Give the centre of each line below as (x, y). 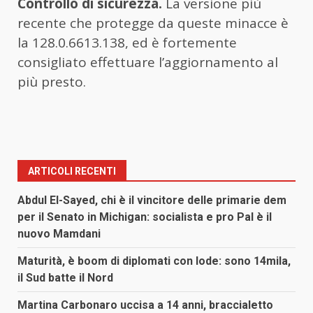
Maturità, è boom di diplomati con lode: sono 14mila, (154, 261)
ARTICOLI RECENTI (72, 172)
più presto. (52, 82)
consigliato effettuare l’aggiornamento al (148, 63)
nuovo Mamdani (59, 234)
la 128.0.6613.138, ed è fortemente (127, 43)
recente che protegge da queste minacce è (153, 23)
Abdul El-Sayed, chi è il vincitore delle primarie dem (152, 201)
